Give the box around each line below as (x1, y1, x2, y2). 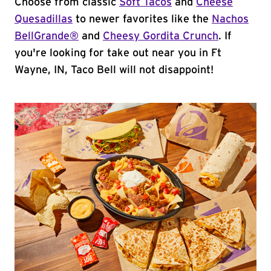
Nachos (212, 14, 249, 25)
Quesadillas (15, 14, 73, 25)
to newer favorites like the (73, 14, 212, 25)
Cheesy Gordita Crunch (103, 31, 218, 42)
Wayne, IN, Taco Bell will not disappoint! (15, 65, 214, 76)
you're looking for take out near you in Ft (15, 48, 221, 59)
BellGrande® (15, 31, 79, 42)
